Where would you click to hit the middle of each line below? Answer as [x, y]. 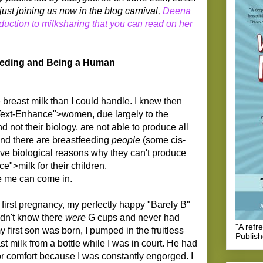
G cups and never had [133, 217]
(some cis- [163, 140]
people [126, 140]
